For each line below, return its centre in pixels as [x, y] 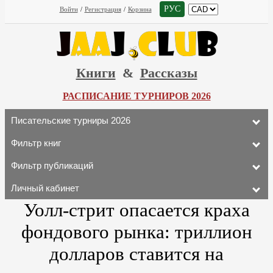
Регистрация [103, 9]
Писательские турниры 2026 [71, 120]
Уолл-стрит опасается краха [136, 210]
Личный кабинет [45, 188]
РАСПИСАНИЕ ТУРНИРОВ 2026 [136, 96]
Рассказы [168, 73]
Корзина [140, 9]
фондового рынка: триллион [136, 232]
